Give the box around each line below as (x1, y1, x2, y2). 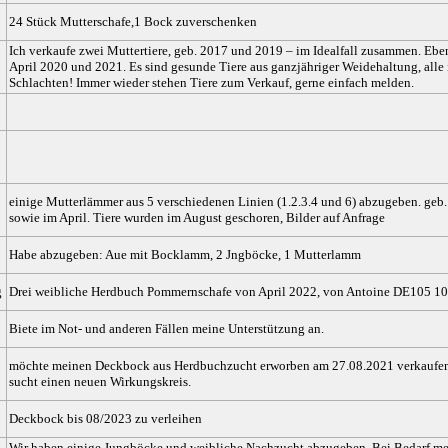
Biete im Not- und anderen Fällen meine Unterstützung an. (9, 321, 324, 337)
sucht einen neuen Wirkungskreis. (9, 374, 191, 390)
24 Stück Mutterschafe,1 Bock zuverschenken (9, 14, 257, 30)
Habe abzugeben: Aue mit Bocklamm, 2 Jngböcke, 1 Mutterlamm (9, 247, 361, 263)
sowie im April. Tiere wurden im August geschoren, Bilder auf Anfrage (9, 210, 385, 226)
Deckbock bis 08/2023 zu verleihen (9, 411, 202, 427)
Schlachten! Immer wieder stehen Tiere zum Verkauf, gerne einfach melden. (9, 75, 414, 91)
